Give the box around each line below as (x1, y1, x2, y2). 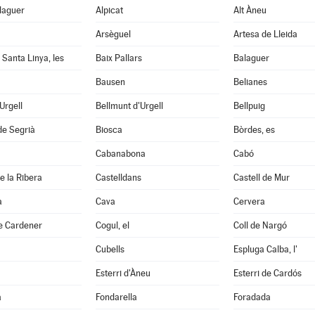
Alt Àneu (233, 5, 266, 15)
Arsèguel (95, 29, 131, 39)
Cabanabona (95, 148, 146, 159)
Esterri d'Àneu (95, 268, 150, 278)
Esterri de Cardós (233, 268, 302, 278)
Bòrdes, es (233, 124, 275, 135)
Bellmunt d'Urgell (95, 101, 163, 111)
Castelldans (95, 172, 141, 183)
